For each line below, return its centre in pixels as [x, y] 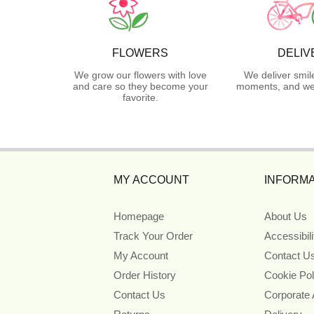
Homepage [139, 216]
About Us [285, 216]
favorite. [140, 97]
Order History [145, 275]
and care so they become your [140, 86]
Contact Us [139, 294]
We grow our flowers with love [140, 75]
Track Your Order [153, 235]
